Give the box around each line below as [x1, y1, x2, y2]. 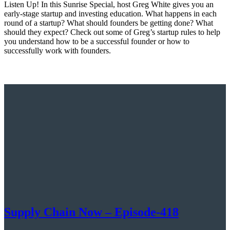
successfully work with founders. [4, 46, 111, 55]
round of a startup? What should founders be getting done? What [4, 18, 213, 27]
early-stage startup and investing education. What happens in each [4, 9, 217, 18]
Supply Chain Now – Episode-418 [4, 205, 179, 219]
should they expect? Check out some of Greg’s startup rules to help [4, 27, 220, 36]
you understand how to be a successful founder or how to [4, 36, 189, 46]
